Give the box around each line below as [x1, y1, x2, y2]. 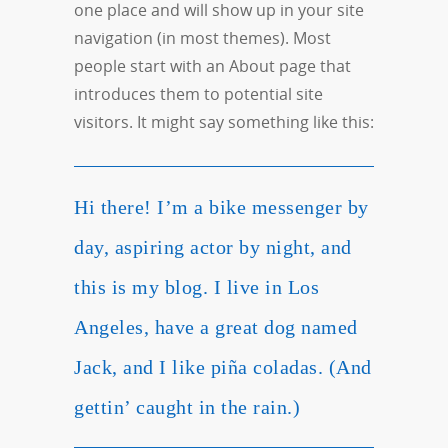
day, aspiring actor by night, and [74, 236, 352, 258]
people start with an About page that [74, 55, 351, 77]
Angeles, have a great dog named [74, 316, 358, 338]
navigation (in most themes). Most [74, 27, 331, 49]
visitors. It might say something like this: [74, 111, 374, 133]
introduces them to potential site [74, 83, 323, 105]
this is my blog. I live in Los [74, 276, 319, 298]
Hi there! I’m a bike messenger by [74, 196, 369, 218]
